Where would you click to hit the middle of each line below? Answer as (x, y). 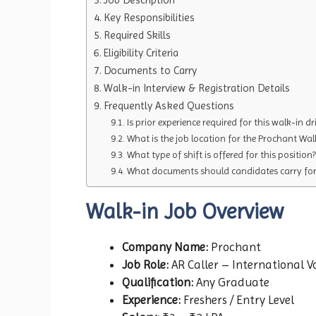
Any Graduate (231, 282)
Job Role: (145, 264)
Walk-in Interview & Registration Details (197, 88)
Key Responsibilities (150, 17)
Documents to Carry (151, 70)
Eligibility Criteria (141, 53)
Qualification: (158, 282)
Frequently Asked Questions (169, 105)
